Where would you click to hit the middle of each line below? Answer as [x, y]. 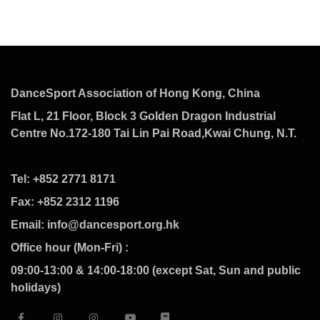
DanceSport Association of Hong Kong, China [135, 93]
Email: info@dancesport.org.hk [95, 225]
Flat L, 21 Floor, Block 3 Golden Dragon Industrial [143, 116]
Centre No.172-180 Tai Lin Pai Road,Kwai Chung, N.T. [154, 133]
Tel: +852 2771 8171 [65, 179]
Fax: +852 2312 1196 [65, 202]
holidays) [36, 287]
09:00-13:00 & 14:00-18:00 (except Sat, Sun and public [156, 270]
